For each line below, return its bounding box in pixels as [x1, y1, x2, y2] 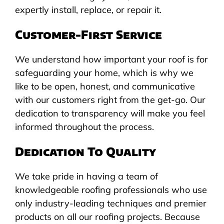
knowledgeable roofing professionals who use [14, 183, 207, 195]
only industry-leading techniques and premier [14, 197, 206, 209]
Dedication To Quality [14, 143, 156, 158]
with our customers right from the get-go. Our [14, 93, 205, 105]
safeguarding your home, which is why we [14, 66, 193, 78]
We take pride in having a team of [14, 170, 158, 182]
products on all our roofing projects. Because [14, 210, 200, 222]
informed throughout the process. [14, 120, 154, 132]
